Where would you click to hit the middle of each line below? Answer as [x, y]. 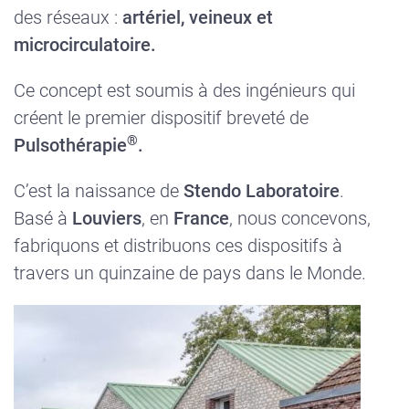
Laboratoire [293, 191]
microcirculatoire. [85, 45]
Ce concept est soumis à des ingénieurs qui [184, 91]
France [199, 219]
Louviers [105, 219]
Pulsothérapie [70, 146]
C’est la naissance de [99, 191]
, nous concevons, [300, 219]
